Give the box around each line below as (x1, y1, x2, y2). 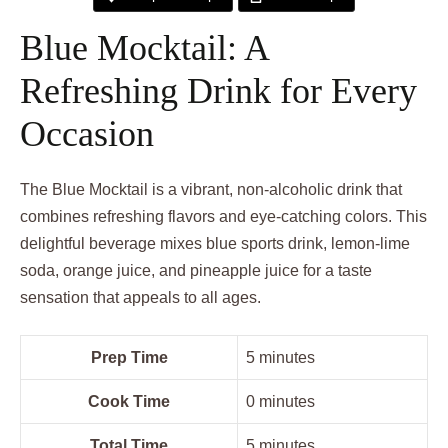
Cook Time (88, 393, 170, 410)
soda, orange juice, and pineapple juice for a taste (20, 262, 372, 279)
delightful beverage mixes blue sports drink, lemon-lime (20, 235, 410, 252)
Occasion (20, 114, 154, 154)
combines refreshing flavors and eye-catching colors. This (20, 208, 427, 225)
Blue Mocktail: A (20, 28, 268, 68)
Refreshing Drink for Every (20, 71, 417, 111)
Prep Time (90, 349, 168, 366)
